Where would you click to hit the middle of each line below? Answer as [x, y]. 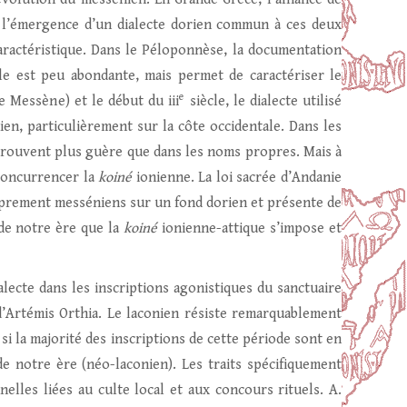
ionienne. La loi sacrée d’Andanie [237, 178]
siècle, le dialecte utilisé [263, 101]
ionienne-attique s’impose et [249, 228]
